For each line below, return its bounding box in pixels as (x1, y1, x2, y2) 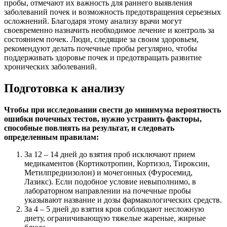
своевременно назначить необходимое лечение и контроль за (4, 26, 214, 35)
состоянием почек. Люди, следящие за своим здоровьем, (4, 35, 199, 44)
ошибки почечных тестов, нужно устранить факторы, (4, 114, 202, 123)
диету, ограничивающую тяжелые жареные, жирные (24, 213, 206, 222)
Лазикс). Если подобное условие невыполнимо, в (24, 177, 196, 186)
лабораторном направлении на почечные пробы (24, 186, 191, 195)
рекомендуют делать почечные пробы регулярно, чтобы (4, 44, 197, 53)
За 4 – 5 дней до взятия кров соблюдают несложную (24, 204, 204, 213)
